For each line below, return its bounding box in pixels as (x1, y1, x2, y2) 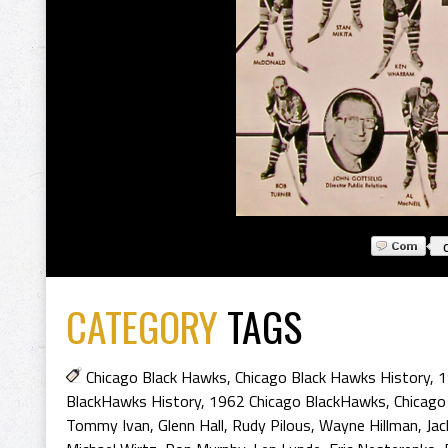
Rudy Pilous (232, 413, 311, 437)
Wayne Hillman (319, 413, 418, 437)
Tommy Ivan (66, 413, 150, 437)
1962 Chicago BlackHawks (209, 389, 386, 413)
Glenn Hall (158, 413, 224, 437)
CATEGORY (66, 297, 218, 355)
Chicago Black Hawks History (235, 365, 430, 389)
